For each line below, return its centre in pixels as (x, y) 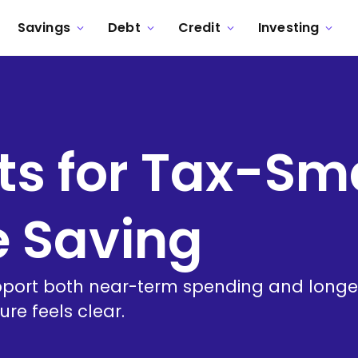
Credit (199, 28)
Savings (44, 28)
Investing (288, 28)
